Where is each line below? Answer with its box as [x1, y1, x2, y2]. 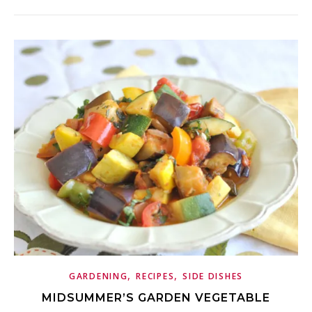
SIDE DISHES [182, 270, 243, 283]
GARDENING [69, 270, 128, 283]
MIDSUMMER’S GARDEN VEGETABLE [42, 291, 270, 305]
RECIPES [136, 270, 175, 283]
